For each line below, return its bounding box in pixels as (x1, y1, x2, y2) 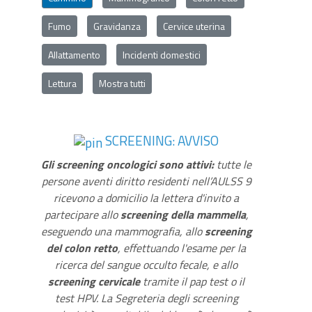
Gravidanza (93, 19, 141, 33)
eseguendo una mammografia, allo (40, 222, 205, 240)
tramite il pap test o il (140, 272, 245, 290)
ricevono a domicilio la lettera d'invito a (54, 189, 240, 206)
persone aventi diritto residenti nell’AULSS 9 (41, 172, 251, 189)
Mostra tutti (99, 76, 146, 91)
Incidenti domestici (123, 47, 201, 62)
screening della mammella (120, 205, 246, 223)
